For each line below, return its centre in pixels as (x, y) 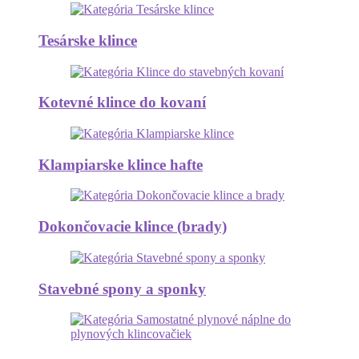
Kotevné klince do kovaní (122, 103)
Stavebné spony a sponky (122, 288)
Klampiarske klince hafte (121, 164)
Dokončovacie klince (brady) (133, 227)
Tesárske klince (88, 40)
